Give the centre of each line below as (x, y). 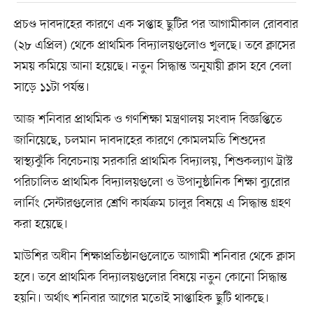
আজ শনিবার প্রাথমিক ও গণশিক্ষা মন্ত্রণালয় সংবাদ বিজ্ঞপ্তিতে (148, 119)
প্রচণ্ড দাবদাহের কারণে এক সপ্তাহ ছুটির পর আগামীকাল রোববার (156, 24)
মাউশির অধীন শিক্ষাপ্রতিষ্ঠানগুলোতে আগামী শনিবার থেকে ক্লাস (154, 256)
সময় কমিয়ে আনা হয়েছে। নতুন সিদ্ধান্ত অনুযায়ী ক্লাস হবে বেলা (152, 66)
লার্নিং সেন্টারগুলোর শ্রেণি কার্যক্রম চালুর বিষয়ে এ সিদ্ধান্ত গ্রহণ (152, 203)
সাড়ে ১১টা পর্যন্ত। (51, 87)
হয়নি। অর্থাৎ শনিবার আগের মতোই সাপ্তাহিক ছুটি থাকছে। (141, 298)
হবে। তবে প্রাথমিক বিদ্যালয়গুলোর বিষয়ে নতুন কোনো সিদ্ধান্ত (150, 277)
